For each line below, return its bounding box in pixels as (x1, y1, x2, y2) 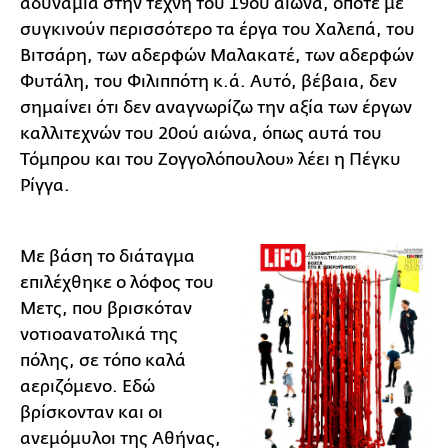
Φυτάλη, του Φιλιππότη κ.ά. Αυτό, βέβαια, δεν (20, 72, 397, 91)
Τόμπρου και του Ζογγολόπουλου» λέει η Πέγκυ (20, 150, 401, 169)
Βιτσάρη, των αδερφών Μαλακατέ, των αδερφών (20, 46, 414, 65)
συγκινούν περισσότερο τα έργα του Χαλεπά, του (20, 20, 415, 39)
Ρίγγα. (20, 176, 70, 195)
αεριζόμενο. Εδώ (20, 377, 155, 396)
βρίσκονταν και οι (20, 403, 163, 422)
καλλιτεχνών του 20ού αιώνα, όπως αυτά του (20, 124, 382, 143)
